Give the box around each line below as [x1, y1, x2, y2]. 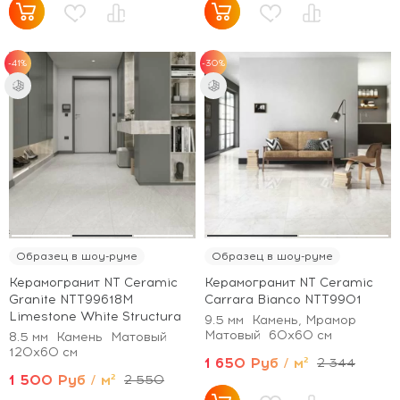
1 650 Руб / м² [204, 354, 308, 371]
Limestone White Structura [9, 308, 181, 324]
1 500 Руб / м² [9, 371, 115, 388]
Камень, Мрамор [252, 312, 356, 328]
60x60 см [269, 327, 332, 343]
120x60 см [9, 344, 78, 360]
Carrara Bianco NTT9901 [204, 291, 362, 307]
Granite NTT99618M [9, 291, 133, 307]
